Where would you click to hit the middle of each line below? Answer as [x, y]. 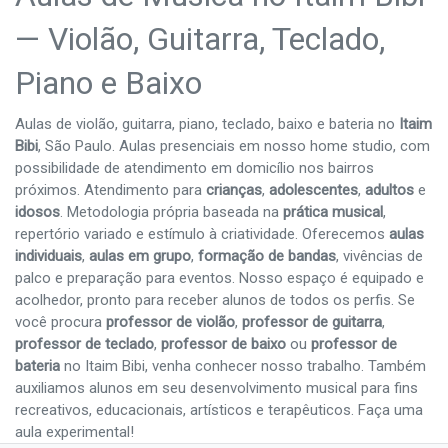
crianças [234, 189]
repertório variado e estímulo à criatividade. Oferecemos [202, 233]
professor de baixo [223, 343]
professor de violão [170, 321]
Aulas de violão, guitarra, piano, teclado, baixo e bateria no [207, 123]
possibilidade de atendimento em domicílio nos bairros [194, 167]
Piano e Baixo [108, 83]
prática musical [333, 211]
